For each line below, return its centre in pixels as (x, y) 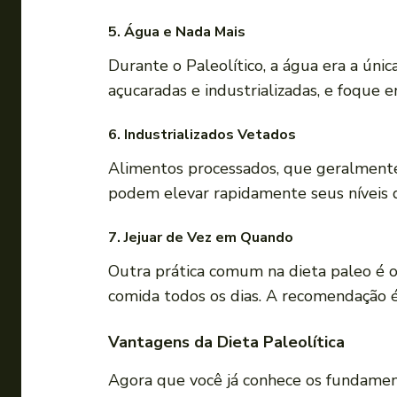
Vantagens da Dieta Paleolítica (226, 343)
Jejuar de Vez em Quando (209, 238)
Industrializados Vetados (210, 135)
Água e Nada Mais (185, 32)
